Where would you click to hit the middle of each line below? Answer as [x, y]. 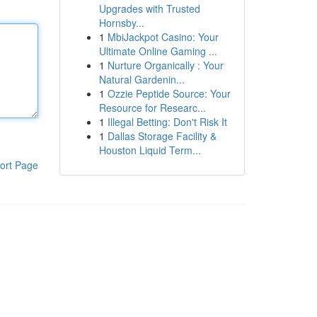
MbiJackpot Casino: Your [163, 37]
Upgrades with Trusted [149, 8]
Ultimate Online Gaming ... [158, 51]
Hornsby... [121, 23]
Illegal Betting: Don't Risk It [167, 122]
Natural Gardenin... [142, 79]
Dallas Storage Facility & [162, 136]
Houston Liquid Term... [150, 150]
